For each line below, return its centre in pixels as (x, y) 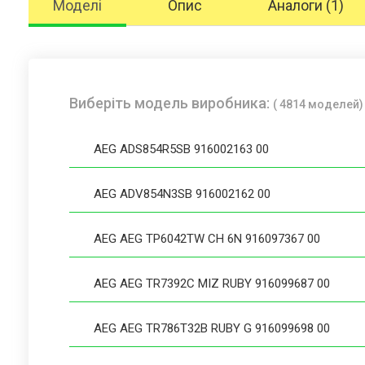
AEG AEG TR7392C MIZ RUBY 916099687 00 (212, 283)
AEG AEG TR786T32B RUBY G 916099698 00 (212, 328)
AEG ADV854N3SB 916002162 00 (182, 193)
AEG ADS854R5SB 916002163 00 (181, 149)
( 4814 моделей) (318, 104)
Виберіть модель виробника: (171, 103)
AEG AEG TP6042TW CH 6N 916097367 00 (207, 238)
